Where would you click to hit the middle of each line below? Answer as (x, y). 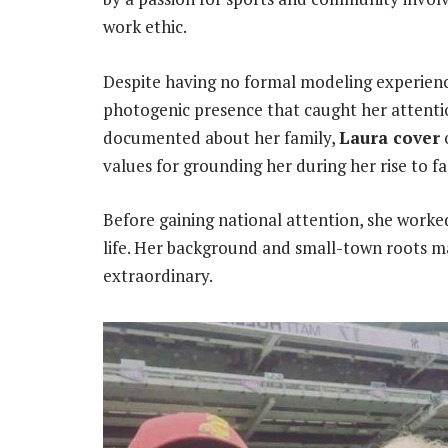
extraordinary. (158, 275)
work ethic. (145, 27)
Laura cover (389, 137)
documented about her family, (221, 137)
